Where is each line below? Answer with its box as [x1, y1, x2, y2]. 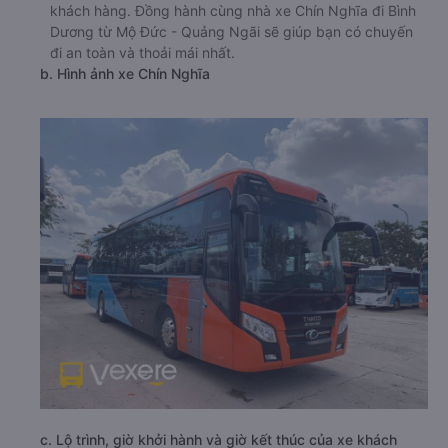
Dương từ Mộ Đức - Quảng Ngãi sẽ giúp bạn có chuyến [50, 22, 413, 40]
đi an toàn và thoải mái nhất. [50, 43, 235, 61]
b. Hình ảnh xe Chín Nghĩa [40, 64, 210, 82]
